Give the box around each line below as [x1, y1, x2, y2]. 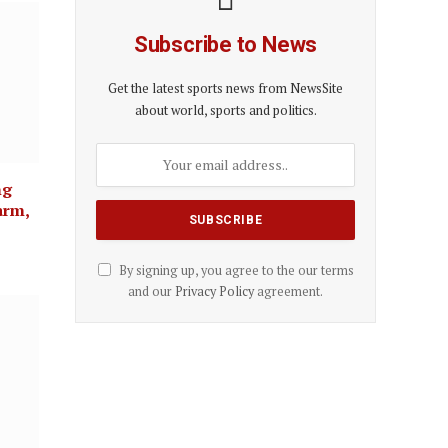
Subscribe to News [133, 31, 318, 57]
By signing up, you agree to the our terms [115, 261, 354, 279]
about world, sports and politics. [134, 100, 317, 119]
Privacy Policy [175, 282, 254, 300]
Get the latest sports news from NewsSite [108, 78, 343, 97]
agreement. [254, 282, 323, 300]
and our [128, 282, 175, 300]
